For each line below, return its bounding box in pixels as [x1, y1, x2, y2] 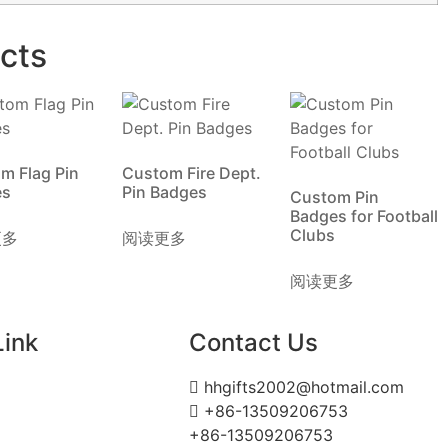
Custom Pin [290, 187, 379, 207]
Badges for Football [290, 206, 438, 226]
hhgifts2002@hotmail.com [204, 377, 405, 397]
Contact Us [189, 328, 319, 357]
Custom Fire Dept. [122, 163, 261, 183]
